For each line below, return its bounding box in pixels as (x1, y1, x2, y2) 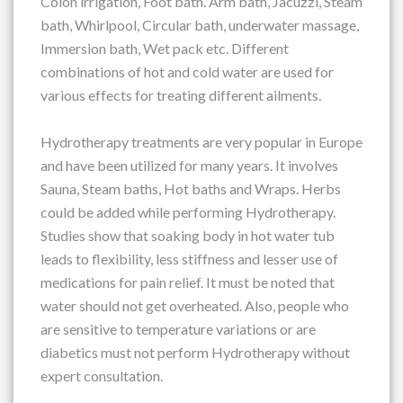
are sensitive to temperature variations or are (40, 320, 316, 337)
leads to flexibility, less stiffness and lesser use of (40, 250, 338, 267)
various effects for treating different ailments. (40, 86, 321, 103)
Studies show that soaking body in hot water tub (40, 227, 335, 244)
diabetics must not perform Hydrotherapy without (40, 344, 350, 361)
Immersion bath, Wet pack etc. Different (40, 40, 289, 57)
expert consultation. (40, 367, 163, 384)
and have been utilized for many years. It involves (40, 157, 338, 174)
